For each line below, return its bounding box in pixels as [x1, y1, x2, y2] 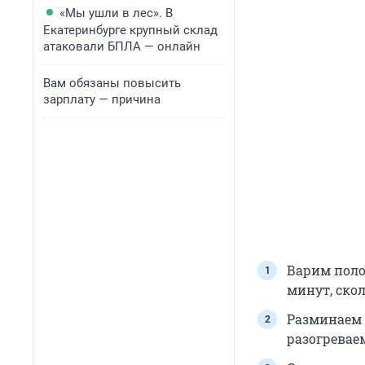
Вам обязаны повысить [43, 76, 181, 90]
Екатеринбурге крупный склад [43, 23, 218, 37]
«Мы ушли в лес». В [59, 6, 173, 20]
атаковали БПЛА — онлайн [43, 39, 200, 54]
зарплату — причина [43, 92, 161, 107]
